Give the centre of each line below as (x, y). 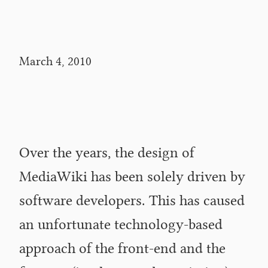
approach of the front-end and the (122, 246)
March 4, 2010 (55, 60)
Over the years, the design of (107, 151)
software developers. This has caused (132, 199)
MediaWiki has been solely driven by (132, 175)
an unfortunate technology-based (121, 223)
